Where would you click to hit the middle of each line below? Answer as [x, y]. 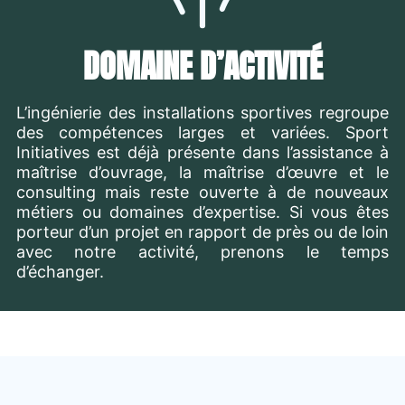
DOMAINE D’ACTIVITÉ [202, 66]
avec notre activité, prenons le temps [202, 251]
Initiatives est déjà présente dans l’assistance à [202, 152]
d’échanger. [60, 271]
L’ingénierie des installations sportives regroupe [202, 112]
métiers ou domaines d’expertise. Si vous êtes [202, 212]
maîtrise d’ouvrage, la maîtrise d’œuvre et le [202, 172]
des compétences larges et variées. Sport [202, 132]
